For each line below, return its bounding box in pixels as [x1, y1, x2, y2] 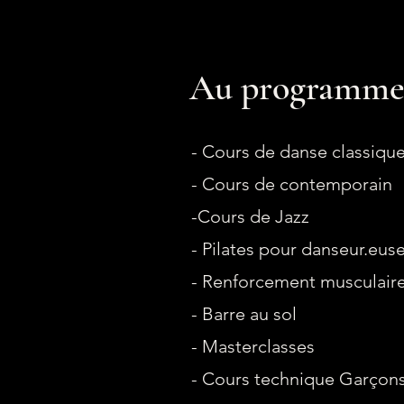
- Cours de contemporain [191, 173, 397, 195]
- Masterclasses [191, 335, 315, 357]
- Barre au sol [191, 303, 297, 325]
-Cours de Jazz [191, 206, 309, 227]
